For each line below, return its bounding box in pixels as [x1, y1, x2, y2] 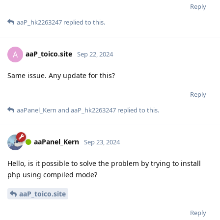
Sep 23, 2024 [84, 137, 120, 147]
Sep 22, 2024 [77, 50, 113, 59]
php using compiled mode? [7, 170, 97, 180]
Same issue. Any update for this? [7, 71, 115, 81]
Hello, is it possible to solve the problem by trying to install [7, 159, 201, 168]
